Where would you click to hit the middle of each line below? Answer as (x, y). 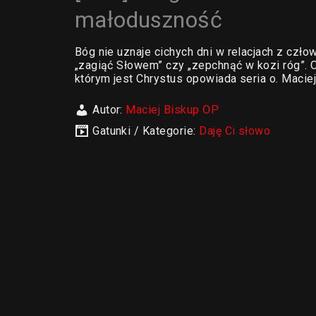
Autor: (109, 110)
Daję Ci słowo (235, 131)
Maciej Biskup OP (172, 110)
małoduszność (148, 20)
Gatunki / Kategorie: (146, 131)
